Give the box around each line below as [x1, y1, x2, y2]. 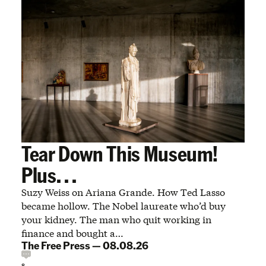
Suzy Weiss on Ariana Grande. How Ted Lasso [21, 185, 225, 198]
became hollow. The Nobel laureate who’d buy [21, 199, 226, 212]
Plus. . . [21, 160, 77, 188]
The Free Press [21, 237, 90, 252]
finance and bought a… [21, 226, 123, 239]
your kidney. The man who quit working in [21, 213, 211, 226]
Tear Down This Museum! [21, 139, 218, 166]
